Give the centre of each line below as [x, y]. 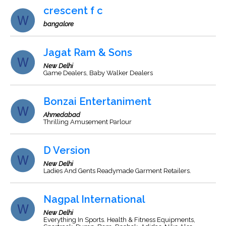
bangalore [59, 24]
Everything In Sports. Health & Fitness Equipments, [119, 220]
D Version [67, 150]
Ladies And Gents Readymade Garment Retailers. [117, 171]
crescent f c [73, 11]
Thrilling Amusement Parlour [88, 122]
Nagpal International [94, 199]
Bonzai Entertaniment [97, 101]
